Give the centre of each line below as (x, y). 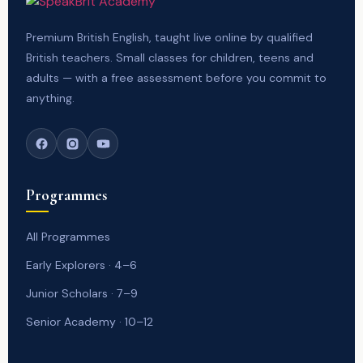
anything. (50, 98)
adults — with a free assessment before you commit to (176, 78)
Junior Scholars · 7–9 (82, 293)
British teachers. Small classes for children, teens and (170, 58)
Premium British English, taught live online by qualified (169, 37)
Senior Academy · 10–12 (90, 322)
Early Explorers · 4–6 (81, 265)
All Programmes (68, 237)
